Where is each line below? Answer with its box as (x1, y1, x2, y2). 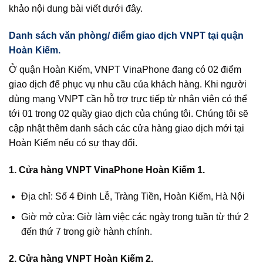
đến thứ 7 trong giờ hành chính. (21, 226, 152, 237)
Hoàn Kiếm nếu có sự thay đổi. (9, 137, 137, 148)
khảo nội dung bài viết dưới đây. (9, 3, 143, 14)
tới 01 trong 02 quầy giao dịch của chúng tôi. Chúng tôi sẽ (9, 108, 248, 119)
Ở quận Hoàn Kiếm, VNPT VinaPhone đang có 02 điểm (9, 64, 241, 75)
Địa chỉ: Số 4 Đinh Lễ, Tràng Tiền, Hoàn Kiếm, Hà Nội (21, 191, 245, 202)
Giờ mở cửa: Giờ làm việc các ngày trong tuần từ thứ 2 (21, 211, 249, 222)
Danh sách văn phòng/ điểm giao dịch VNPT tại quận (9, 30, 244, 41)
